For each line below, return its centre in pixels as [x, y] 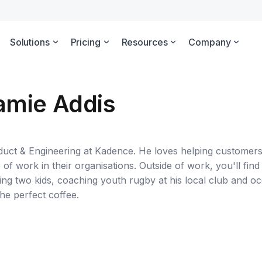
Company [210, 42]
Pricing [85, 42]
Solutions [30, 42]
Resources [144, 42]
